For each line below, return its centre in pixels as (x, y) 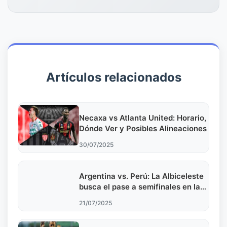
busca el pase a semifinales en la (140, 187)
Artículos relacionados (113, 78)
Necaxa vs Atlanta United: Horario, (143, 118)
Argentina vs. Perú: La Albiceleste (141, 176)
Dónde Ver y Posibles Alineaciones (143, 129)
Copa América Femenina (124, 198)
